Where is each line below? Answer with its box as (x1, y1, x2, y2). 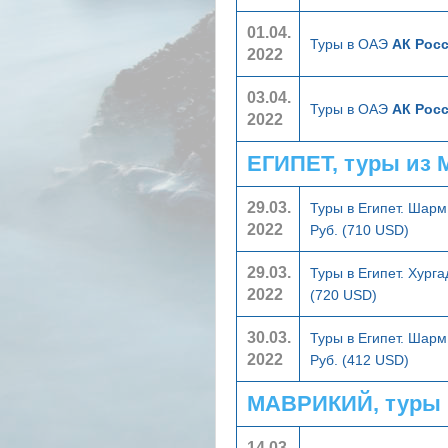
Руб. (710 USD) (310, 221, 409, 238)
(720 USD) (310, 286, 377, 303)
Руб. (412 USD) (310, 351, 409, 368)
